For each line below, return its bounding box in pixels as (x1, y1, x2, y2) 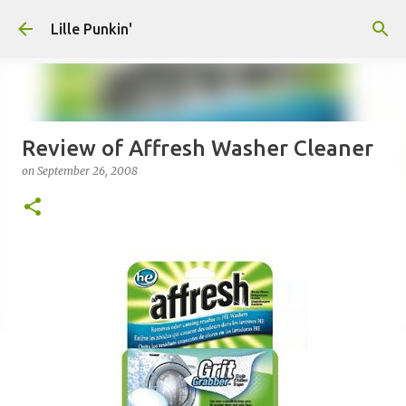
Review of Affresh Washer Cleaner (22, 136, 373, 160)
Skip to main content (135, 14, 271, 31)
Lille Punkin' (51, 21, 132, 37)
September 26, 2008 (37, 164, 138, 178)
